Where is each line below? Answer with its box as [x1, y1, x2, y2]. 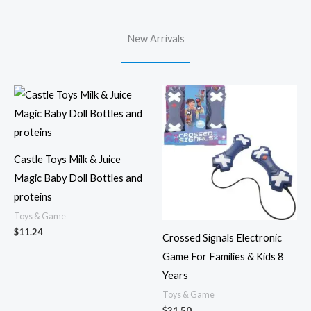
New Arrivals [126, 33, 185, 45]
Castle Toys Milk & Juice [14, 153, 121, 165]
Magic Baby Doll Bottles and [14, 171, 142, 184]
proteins [14, 190, 52, 203]
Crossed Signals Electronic [162, 231, 282, 244]
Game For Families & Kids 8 [162, 250, 283, 262]
